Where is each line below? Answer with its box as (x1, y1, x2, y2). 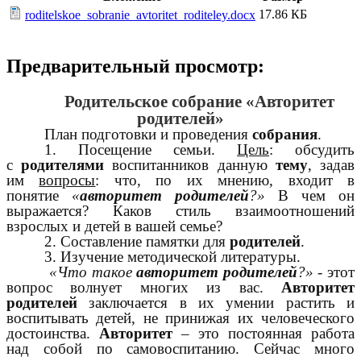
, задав (307, 156, 355, 174)
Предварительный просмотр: (6, 56, 264, 77)
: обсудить (269, 141, 355, 159)
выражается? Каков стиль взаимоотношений (6, 202, 355, 220)
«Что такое (44, 263, 137, 281)
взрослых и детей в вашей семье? (6, 218, 222, 235)
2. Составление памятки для (44, 233, 230, 251)
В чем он (265, 187, 355, 205)
